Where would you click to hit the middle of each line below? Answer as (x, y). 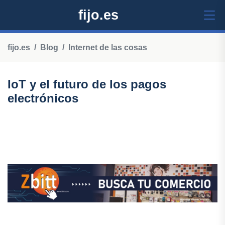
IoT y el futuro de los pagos (87, 84)
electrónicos (43, 98)
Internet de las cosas (108, 47)
